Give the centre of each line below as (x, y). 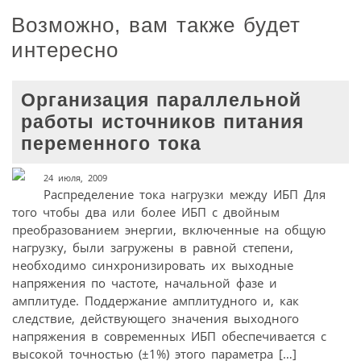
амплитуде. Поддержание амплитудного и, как (156, 300)
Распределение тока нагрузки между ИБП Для (184, 194)
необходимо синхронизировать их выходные (153, 265)
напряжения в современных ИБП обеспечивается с (169, 336)
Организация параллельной (162, 100)
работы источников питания (163, 122)
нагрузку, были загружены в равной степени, (153, 247)
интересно (65, 50)
